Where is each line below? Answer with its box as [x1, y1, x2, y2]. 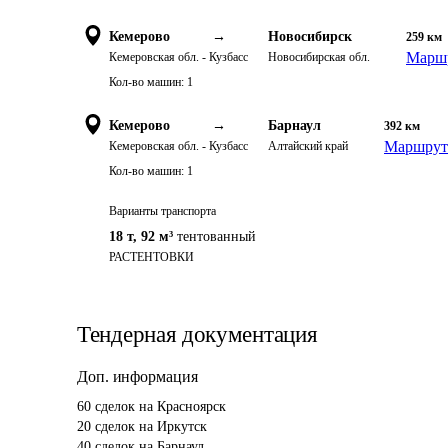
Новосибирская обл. [268, 50, 370, 64]
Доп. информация [77, 368, 198, 385]
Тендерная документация [77, 322, 318, 347]
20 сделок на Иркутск [77, 419, 207, 434]
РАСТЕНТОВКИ [109, 250, 194, 264]
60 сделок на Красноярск [77, 399, 226, 414]
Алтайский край [268, 139, 348, 153]
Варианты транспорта [109, 204, 216, 218]
